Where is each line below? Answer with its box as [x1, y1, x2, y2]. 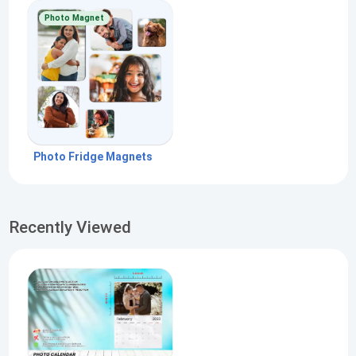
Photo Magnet [44, 13, 104, 24]
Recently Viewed [8, 218, 131, 238]
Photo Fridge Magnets [33, 149, 153, 163]
